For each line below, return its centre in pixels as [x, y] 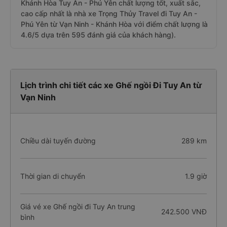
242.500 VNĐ [184, 212]
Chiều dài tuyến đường [58, 141]
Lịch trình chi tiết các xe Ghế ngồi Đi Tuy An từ [111, 85]
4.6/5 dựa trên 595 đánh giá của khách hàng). [98, 35]
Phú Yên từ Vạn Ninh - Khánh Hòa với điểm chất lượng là [114, 24]
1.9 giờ [196, 176]
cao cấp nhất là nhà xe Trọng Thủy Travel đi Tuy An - [109, 13]
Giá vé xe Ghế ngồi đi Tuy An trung [78, 206]
